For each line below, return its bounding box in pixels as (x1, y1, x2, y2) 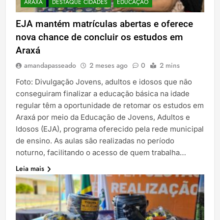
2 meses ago (89, 60, 128, 71)
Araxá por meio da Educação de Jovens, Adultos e (16, 112, 190, 122)
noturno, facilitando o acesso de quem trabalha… (16, 148, 186, 158)
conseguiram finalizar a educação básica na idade (16, 89, 190, 99)
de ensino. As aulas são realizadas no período (16, 136, 174, 146)
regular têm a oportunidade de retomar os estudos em (16, 101, 204, 110)
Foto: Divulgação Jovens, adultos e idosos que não (16, 77, 192, 87)
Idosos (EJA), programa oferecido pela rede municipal (16, 124, 204, 134)
